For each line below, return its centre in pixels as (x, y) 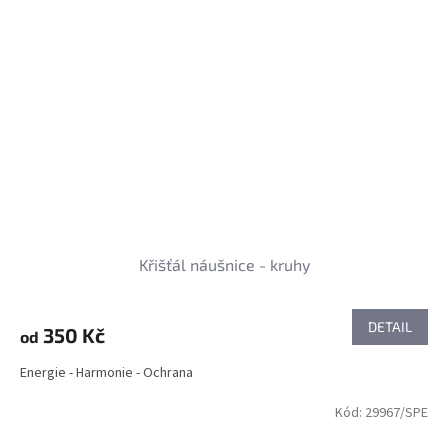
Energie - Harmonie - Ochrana (106, 372)
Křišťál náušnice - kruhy (224, 264)
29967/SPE (396, 412)
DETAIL (390, 326)
